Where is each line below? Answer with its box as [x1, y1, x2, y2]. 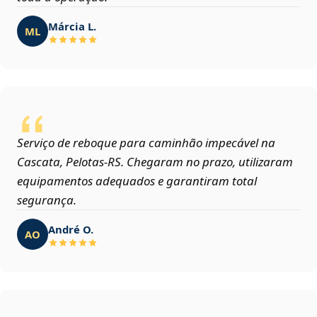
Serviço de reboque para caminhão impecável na [17, 134, 275, 151]
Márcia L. [48, 18, 96, 33]
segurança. [17, 192, 76, 209]
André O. [48, 221, 93, 236]
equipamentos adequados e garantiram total [17, 173, 257, 190]
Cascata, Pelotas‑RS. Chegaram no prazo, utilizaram [17, 154, 293, 171]
